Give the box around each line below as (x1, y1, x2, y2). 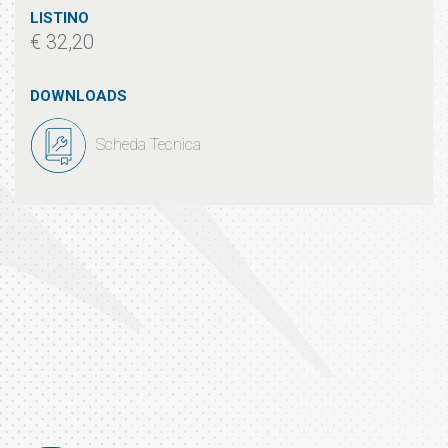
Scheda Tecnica (96, 135, 201, 154)
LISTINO (30, 9, 89, 27)
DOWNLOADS (30, 87, 127, 105)
